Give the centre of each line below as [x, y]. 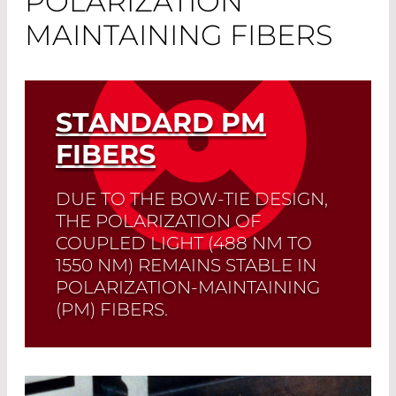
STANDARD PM [161, 123]
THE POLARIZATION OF [159, 221]
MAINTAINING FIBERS [179, 35]
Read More [114, 376]
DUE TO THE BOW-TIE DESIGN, [192, 199]
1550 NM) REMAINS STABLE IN [186, 266]
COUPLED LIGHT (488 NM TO [184, 244]
